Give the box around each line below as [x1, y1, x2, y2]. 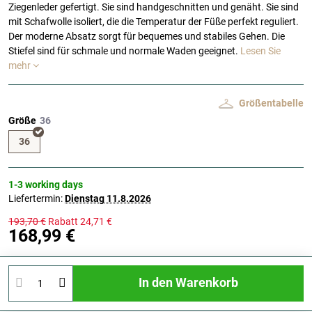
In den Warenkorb [141, 276, 238, 290]
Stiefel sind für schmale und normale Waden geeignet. [8, 45, 240, 57]
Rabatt [48, 215, 78, 227]
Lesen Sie [240, 45, 281, 57]
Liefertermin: [8, 192, 65, 204]
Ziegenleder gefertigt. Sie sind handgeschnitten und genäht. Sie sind [8, 1, 299, 13]
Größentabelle [239, 97, 304, 109]
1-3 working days [8, 178, 83, 190]
